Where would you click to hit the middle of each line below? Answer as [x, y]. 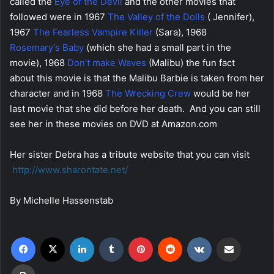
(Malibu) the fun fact [191, 62]
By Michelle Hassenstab [61, 200]
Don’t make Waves [106, 62]
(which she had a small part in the [157, 47]
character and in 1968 [57, 93]
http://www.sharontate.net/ [70, 169]
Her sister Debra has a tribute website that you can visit [130, 154]
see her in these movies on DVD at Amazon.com [113, 124]
